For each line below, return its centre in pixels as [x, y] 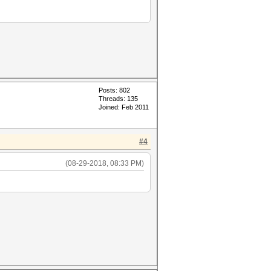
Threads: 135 [118, 99]
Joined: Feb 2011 [124, 107]
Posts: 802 [114, 90]
